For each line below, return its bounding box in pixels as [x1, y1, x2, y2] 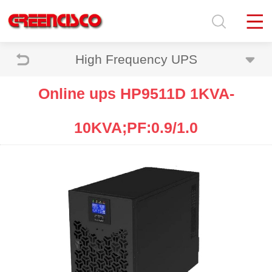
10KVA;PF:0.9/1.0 [74, 119, 198, 136]
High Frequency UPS [75, 52, 197, 66]
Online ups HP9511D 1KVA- [38, 85, 234, 102]
